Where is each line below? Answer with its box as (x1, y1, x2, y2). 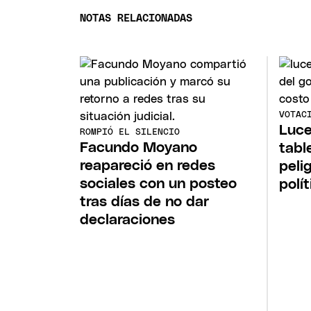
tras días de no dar (80, 194, 210, 209)
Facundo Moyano (80, 140, 198, 155)
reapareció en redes (80, 158, 216, 173)
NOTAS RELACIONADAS (80, 13, 193, 24)
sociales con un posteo (80, 176, 237, 191)
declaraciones (80, 212, 176, 227)
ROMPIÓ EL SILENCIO (80, 127, 180, 137)
